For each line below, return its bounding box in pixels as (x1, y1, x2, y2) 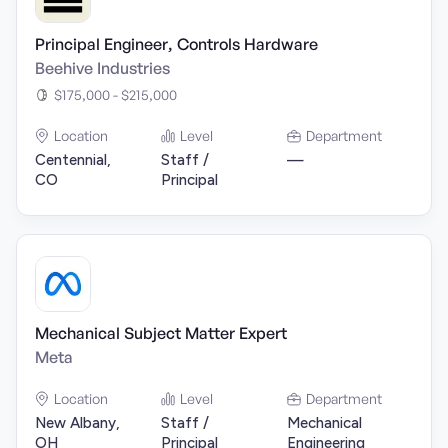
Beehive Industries (35, 58, 170, 78)
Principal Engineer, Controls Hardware (35, 34, 318, 54)
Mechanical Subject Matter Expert (35, 323, 287, 343)
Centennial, (35, 151, 111, 169)
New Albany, (35, 414, 120, 432)
